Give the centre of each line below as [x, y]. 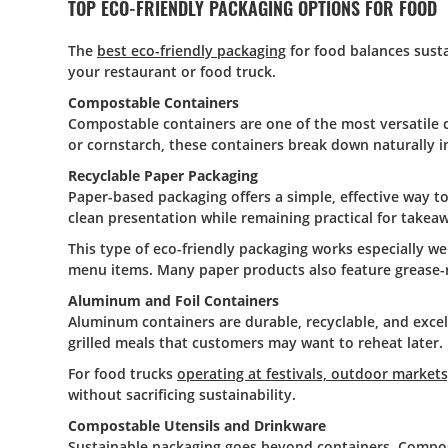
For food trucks [122, 373]
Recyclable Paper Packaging [163, 175]
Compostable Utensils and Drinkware [197, 425]
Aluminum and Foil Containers [175, 300]
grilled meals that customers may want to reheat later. [255, 342]
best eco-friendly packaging [191, 50]
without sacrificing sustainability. [182, 394]
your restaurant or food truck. [172, 71]
